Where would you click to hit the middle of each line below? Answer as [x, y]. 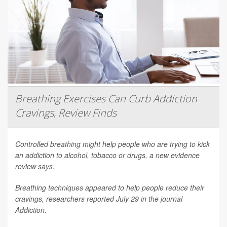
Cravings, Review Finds [66, 112]
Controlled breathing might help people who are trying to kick [112, 144]
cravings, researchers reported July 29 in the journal [99, 198]
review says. [35, 166]
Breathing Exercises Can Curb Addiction [106, 98]
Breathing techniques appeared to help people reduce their [110, 187]
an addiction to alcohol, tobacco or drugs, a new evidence [107, 155]
